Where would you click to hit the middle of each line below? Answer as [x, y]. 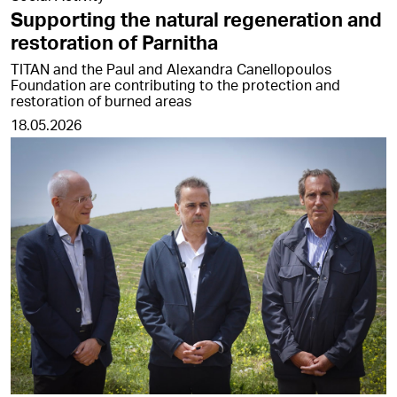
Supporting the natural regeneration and [196, 19]
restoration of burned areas [101, 100]
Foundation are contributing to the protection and [175, 84]
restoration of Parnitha [114, 42]
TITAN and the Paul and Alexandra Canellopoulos [171, 68]
